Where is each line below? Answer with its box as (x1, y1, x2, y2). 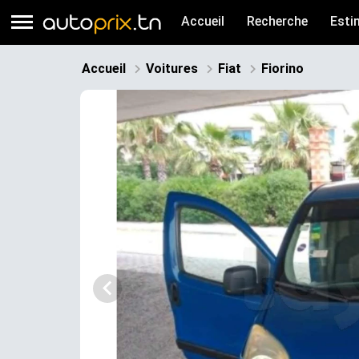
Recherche (244, 14, 308, 30)
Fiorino (260, 61, 304, 76)
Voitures (145, 61, 198, 76)
